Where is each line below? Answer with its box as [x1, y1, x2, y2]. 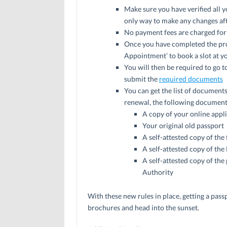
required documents [159, 74, 223, 83]
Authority [142, 167, 173, 176]
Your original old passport [142, 121, 224, 130]
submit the [124, 74, 159, 83]
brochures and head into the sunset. [87, 203, 199, 212]
